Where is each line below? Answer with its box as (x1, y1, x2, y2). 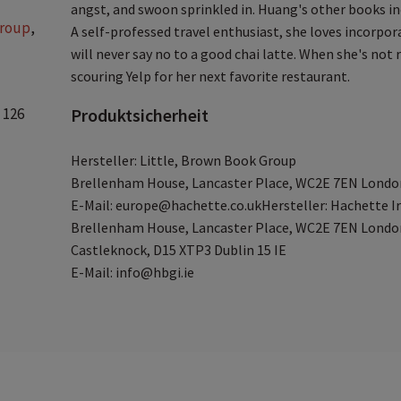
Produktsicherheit (71, 104, 209, 126)
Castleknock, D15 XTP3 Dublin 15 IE (71, 241, 287, 259)
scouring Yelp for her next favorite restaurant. (71, 67, 351, 85)
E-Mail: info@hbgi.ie (71, 263, 195, 281)
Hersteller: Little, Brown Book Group (71, 151, 297, 169)
